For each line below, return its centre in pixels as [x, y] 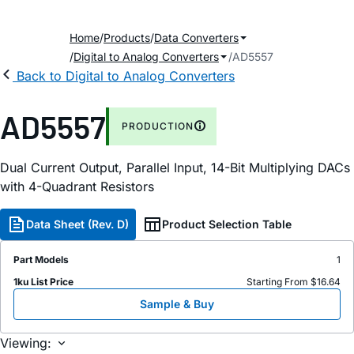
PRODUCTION [158, 126]
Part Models [41, 260]
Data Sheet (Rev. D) [77, 224]
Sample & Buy [177, 304]
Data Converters [196, 38]
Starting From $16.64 [294, 282]
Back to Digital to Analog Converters [126, 76]
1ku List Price [43, 282]
